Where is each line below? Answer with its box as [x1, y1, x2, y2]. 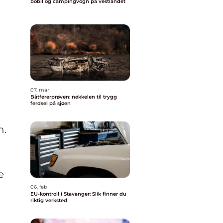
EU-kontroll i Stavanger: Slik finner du [30, 191, 126, 197]
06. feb [30, 184, 47, 190]
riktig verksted [30, 197, 67, 204]
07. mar [30, 87, 49, 93]
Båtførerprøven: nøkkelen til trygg [30, 94, 117, 100]
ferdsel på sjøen [30, 100, 71, 107]
